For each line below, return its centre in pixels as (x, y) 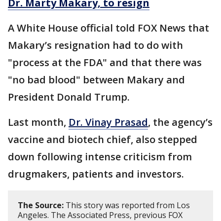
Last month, (38, 122)
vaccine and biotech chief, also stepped (103, 139)
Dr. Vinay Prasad (108, 122)
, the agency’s (180, 122)
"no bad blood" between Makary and (96, 79)
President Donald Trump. (70, 97)
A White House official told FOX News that (109, 28)
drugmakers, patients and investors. (96, 174)
